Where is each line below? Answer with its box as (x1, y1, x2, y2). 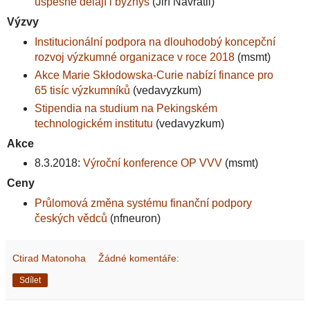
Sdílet (19, 275, 41, 286)
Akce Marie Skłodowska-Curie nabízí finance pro (34, 69, 273, 81)
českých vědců (34, 212, 107, 225)
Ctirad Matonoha (12, 253, 86, 264)
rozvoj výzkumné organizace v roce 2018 (34, 51, 235, 63)
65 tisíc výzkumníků (34, 84, 130, 96)
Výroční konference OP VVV (82, 157, 222, 170)
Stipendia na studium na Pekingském (34, 102, 217, 114)
